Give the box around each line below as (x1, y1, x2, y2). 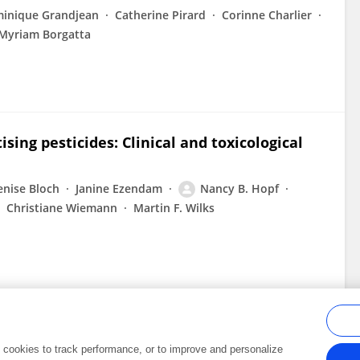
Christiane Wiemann (6, 200, 117, 215)
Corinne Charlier (222, 7, 312, 22)
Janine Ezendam (76, 181, 162, 196)
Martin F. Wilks (133, 200, 215, 215)
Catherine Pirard (115, 7, 206, 22)
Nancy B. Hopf (200, 181, 279, 196)
